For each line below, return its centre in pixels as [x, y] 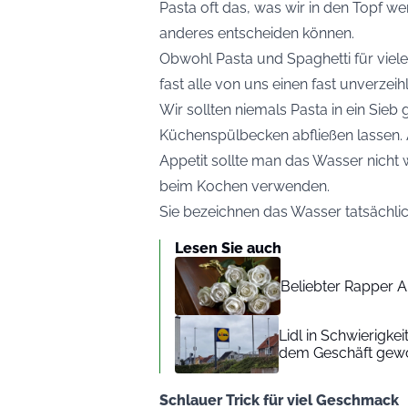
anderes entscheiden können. [257, 34]
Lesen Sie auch [228, 249]
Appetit [184, 161]
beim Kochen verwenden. [245, 187]
